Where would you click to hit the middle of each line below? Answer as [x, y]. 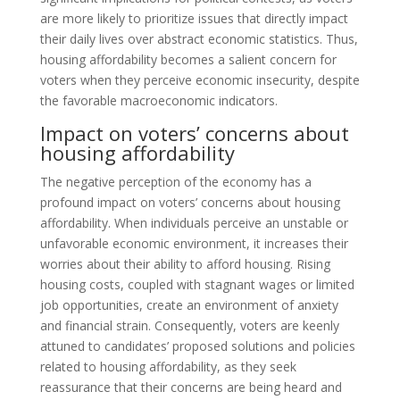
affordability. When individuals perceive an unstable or [194, 223]
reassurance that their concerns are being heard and [191, 387]
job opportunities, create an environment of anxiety [189, 305]
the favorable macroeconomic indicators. [158, 101]
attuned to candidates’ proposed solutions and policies [197, 346]
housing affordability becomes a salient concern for [188, 60]
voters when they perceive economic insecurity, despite [200, 80]
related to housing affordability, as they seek [168, 367]
